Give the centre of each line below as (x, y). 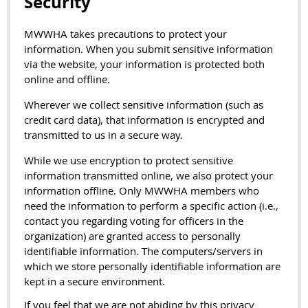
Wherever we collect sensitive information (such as (144, 105)
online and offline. (67, 79)
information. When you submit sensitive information (148, 49)
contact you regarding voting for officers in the (134, 221)
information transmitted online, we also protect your (148, 176)
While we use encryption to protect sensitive (129, 161)
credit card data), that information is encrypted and (144, 120)
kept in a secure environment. (95, 282)
